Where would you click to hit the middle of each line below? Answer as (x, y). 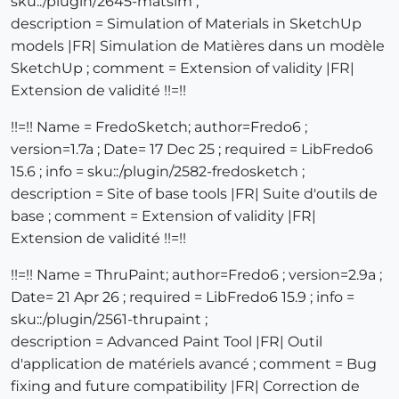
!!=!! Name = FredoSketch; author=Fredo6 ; (159, 127)
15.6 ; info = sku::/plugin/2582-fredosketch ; (158, 172)
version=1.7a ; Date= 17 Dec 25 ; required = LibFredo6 (192, 150)
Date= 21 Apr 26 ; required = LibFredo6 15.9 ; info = (183, 297)
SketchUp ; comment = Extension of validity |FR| (183, 69)
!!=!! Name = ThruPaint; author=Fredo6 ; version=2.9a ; (196, 275)
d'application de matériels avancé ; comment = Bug (194, 364)
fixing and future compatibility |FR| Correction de (185, 387)
